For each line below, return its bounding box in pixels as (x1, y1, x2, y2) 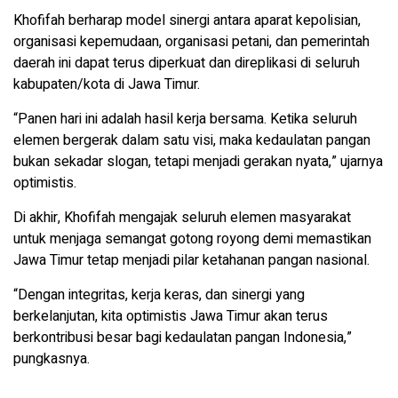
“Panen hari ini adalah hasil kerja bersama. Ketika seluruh (13, 107, 357, 130)
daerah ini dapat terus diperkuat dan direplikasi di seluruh (13, 52, 360, 74)
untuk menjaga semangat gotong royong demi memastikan (13, 227, 371, 250)
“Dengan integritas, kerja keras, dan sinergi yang (13, 283, 305, 306)
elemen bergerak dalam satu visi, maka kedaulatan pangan (13, 129, 370, 151)
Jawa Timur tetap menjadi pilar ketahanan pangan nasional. (13, 249, 370, 271)
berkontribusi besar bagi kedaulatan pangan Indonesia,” (13, 326, 352, 348)
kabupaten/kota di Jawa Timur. (13, 73, 200, 95)
